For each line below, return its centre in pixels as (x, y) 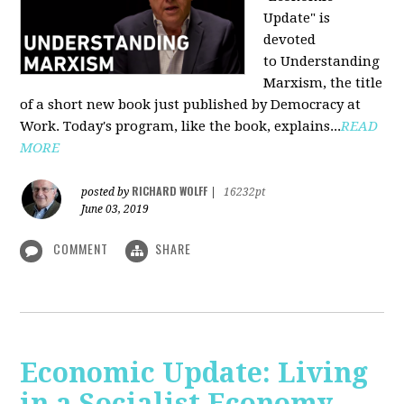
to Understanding (322, 62)
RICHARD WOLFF (170, 191)
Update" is (297, 18)
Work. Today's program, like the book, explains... (181, 127)
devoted (290, 40)
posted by (107, 193)
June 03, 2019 (115, 210)
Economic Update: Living (194, 372)
